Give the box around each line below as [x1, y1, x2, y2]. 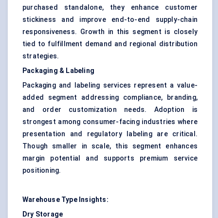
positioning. [22, 166, 61, 175]
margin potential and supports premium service [22, 154, 198, 163]
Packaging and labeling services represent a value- [22, 81, 198, 90]
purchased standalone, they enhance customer [22, 3, 198, 12]
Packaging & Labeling [22, 67, 94, 75]
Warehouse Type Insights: [22, 196, 109, 204]
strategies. [22, 52, 59, 60]
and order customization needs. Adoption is [22, 106, 198, 114]
